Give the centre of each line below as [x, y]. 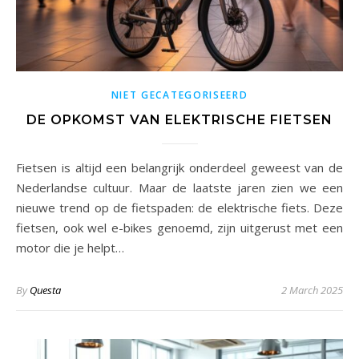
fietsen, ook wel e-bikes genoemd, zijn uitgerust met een [179, 227]
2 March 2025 [312, 290]
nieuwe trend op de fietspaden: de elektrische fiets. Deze [179, 207]
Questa [45, 290]
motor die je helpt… [70, 247]
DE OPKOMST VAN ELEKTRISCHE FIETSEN [179, 119]
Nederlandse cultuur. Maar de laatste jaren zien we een [179, 187]
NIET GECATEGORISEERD [179, 95]
